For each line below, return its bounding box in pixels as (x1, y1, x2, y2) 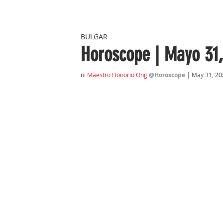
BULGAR (81, 31, 108, 41)
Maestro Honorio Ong (87, 71, 147, 79)
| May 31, (187, 71, 215, 79)
